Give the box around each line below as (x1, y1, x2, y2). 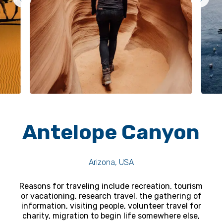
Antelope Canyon (22, 119, 200, 145)
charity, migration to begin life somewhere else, (22, 211, 200, 221)
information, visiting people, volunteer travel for (21, 201, 201, 211)
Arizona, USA (88, 157, 134, 167)
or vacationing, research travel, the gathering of (20, 191, 202, 201)
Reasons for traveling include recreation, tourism (19, 181, 203, 191)
